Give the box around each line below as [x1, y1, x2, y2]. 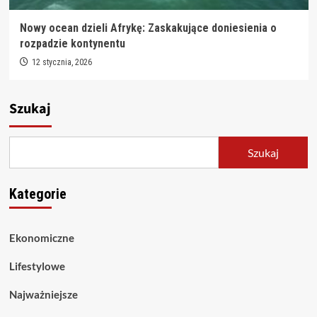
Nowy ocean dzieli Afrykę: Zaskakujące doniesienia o [19, 21, 277, 35]
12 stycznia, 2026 [31, 57, 92, 68]
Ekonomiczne [8, 231, 74, 245]
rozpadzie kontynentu [19, 37, 125, 51]
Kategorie [8, 185, 67, 203]
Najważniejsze [8, 288, 78, 301]
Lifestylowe [8, 260, 65, 273]
